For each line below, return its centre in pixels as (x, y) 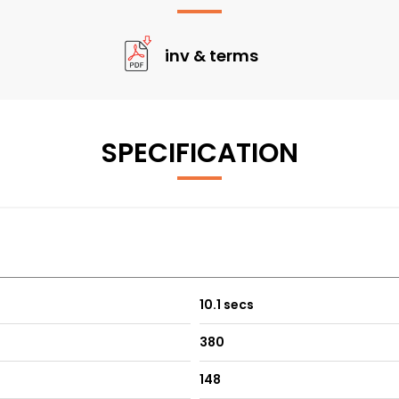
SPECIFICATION (199, 154)
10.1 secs (227, 305)
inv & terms (211, 55)
